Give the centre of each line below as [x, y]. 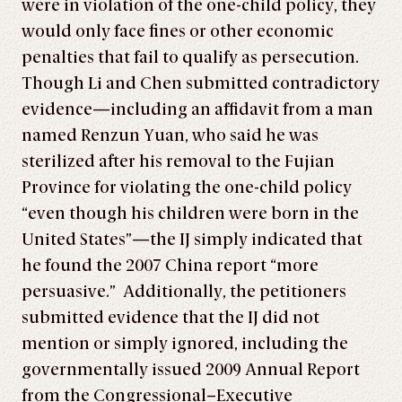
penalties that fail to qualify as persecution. [192, 57]
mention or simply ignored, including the [185, 344]
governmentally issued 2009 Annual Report [191, 370]
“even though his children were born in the [190, 214]
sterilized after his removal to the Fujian [178, 162]
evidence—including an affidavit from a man [197, 109]
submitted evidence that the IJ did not [170, 318]
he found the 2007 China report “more [170, 266]
